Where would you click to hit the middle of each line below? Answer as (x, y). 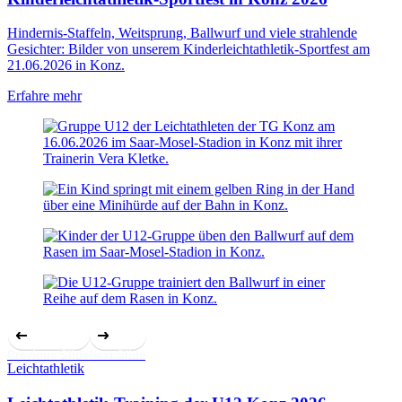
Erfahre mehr (44, 96)
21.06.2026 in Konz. (66, 66)
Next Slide (117, 355)
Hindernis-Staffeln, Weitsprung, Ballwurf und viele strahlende (182, 33)
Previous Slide (48, 355)
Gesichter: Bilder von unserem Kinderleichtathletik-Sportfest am (188, 49)
